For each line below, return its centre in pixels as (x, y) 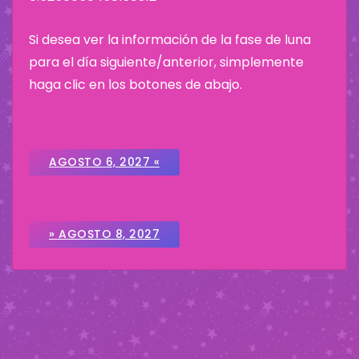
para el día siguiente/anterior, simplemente (166, 63)
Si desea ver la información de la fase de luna (170, 40)
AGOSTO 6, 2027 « (104, 162)
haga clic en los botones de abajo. (135, 85)
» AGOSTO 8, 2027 (104, 234)
